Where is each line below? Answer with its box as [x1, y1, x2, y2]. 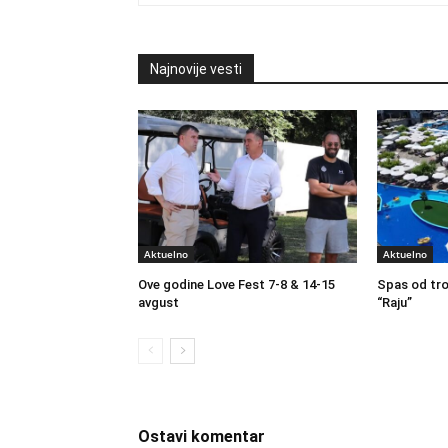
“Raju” [376, 295, 412, 311]
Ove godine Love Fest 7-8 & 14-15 [138, 277, 335, 293]
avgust [138, 295, 179, 311]
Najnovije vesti [150, 61, 242, 78]
